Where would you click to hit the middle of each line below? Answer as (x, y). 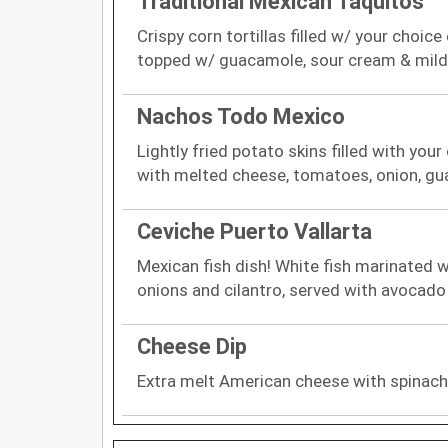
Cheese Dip (192, 346)
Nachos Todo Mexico (241, 116)
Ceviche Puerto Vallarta (254, 231)
